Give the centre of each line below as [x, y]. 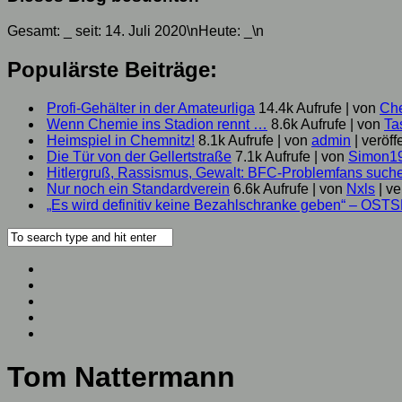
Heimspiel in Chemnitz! [121, 140]
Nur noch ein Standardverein [138, 188]
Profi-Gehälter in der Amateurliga [151, 108]
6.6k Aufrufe [271, 188]
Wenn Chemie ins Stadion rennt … [157, 124]
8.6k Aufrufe [309, 124]
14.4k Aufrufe [300, 108]
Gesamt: [35, 31]
